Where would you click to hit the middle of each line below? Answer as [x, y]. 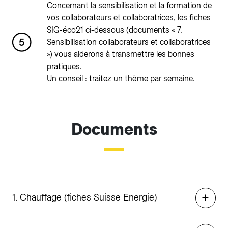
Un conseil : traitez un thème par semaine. [121, 79]
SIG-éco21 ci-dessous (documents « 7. [115, 30]
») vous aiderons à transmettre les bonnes [121, 54]
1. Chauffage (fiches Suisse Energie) [84, 197]
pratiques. [64, 66]
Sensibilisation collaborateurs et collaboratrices [129, 42]
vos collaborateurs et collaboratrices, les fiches [129, 18]
